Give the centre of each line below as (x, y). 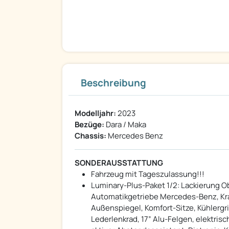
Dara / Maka (125, 125)
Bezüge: (89, 125)
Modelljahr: (95, 113)
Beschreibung (113, 83)
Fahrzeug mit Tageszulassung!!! (148, 174)
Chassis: (90, 136)
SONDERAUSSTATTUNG (119, 163)
